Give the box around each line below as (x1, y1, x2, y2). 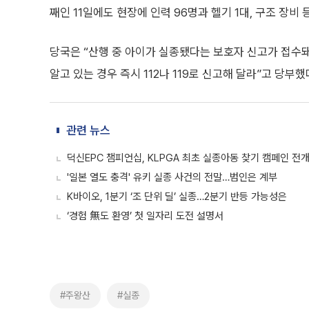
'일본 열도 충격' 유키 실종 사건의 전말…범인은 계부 (67, 171, 277, 183)
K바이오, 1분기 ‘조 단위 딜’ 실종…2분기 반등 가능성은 (67, 190, 287, 203)
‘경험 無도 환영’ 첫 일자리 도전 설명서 (67, 210, 223, 222)
